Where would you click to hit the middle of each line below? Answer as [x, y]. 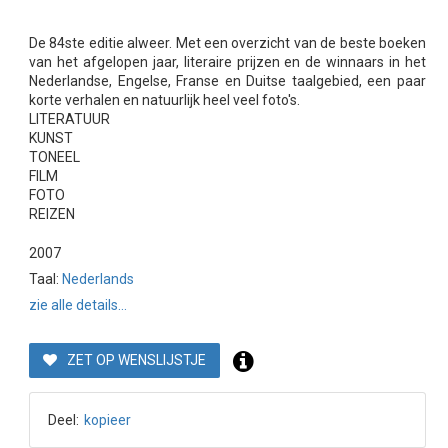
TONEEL [54, 157]
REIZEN [52, 214]
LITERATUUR [69, 119]
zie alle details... [78, 305]
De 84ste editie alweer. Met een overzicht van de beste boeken [227, 43]
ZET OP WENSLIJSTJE [136, 360]
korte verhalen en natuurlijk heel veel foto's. [164, 100]
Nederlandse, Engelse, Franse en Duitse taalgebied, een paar [227, 81]
